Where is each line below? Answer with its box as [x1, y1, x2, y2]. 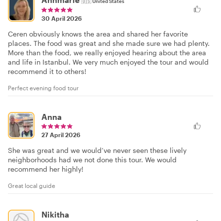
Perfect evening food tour [8, 84, 79, 91]
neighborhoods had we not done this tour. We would [8, 155, 177, 164]
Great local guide [8, 182, 55, 189]
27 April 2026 [41, 131, 80, 138]
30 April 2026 [41, 14, 82, 22]
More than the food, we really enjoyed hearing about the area [8, 48, 206, 57]
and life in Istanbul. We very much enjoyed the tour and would [8, 57, 209, 66]
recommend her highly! [8, 164, 83, 173]
